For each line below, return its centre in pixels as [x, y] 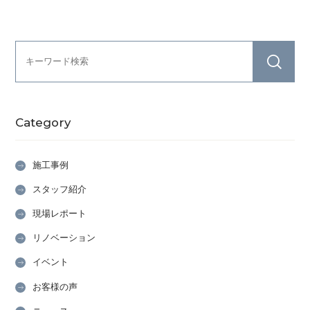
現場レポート [60, 214]
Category [43, 122]
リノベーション [64, 238]
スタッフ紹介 [60, 190]
